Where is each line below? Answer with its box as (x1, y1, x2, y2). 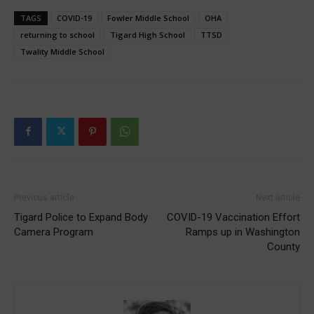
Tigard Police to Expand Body (14, 210, 148, 224)
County (267, 240, 300, 253)
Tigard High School (110, 29, 185, 40)
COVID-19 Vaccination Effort (167, 210, 300, 224)
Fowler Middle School (107, 12, 189, 23)
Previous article (14, 192, 74, 203)
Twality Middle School (20, 46, 104, 57)
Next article (256, 192, 300, 203)
